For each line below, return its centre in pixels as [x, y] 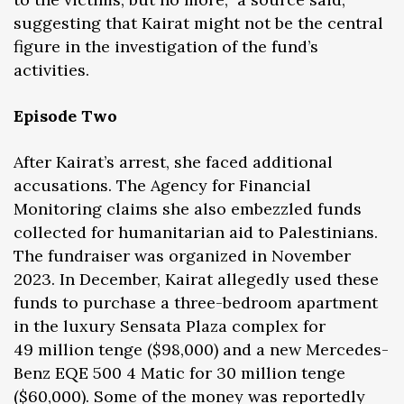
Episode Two [65, 115]
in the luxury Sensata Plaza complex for [170, 326]
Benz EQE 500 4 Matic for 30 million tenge [179, 372]
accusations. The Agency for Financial [162, 185]
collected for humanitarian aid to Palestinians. [196, 232]
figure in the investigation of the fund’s [166, 46]
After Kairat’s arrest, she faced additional [173, 161]
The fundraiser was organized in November [182, 255]
